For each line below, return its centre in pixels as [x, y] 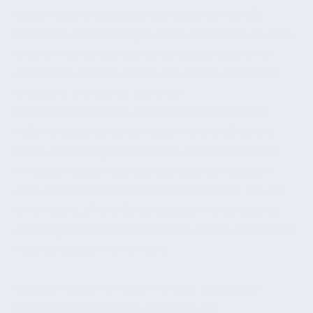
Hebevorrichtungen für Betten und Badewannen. [147, 151]
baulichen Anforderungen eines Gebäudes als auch [154, 34]
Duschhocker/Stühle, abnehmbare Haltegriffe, [141, 112]
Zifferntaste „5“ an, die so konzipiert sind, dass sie [147, 210]
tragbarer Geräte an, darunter [98, 93]
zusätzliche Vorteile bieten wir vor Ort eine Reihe [147, 73]
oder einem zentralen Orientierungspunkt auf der [149, 190]
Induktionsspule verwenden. [90, 249]
